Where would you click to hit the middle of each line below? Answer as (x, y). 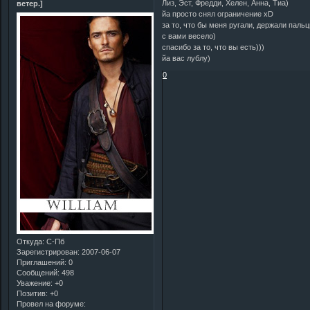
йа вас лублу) (186, 58)
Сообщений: (38, 272)
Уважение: (35, 283)
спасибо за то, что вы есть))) (213, 47)
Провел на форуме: (51, 303)
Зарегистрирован (47, 252)
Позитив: (32, 293)
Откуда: (30, 241)
